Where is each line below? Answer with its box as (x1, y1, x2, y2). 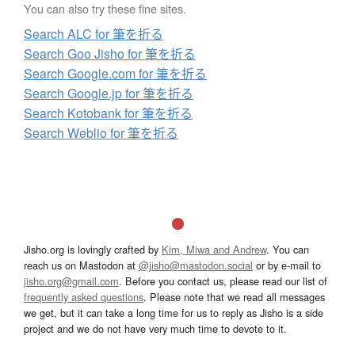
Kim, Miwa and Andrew (162, 242, 266, 258)
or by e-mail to (253, 258, 321, 273)
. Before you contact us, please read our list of (119, 273, 327, 289)
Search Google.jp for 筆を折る (24, 84, 193, 103)
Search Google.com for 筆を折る (24, 64, 207, 83)
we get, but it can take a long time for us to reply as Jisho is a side (24, 305, 323, 321)
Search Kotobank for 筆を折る (24, 104, 193, 123)
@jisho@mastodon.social (139, 258, 253, 273)
